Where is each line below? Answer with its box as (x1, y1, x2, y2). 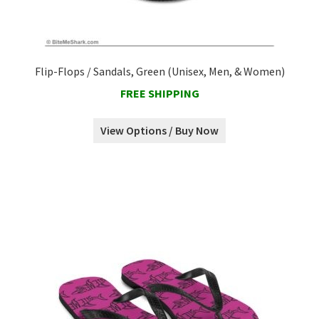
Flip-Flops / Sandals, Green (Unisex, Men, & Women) (34, 64, 285, 79)
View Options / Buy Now (100, 123, 219, 138)
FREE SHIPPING (120, 85, 199, 100)
